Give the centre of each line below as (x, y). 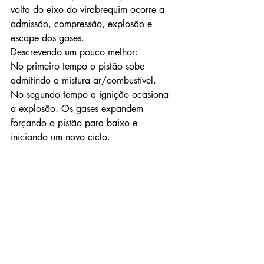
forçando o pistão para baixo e (75, 123)
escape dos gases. (47, 38)
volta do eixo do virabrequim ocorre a (89, 10)
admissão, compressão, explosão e (83, 24)
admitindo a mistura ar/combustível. (85, 81)
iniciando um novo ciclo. (60, 137)
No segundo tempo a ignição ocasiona (91, 95)
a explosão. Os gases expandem (78, 109)
